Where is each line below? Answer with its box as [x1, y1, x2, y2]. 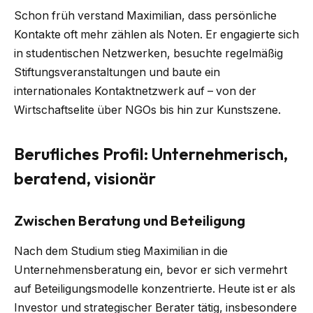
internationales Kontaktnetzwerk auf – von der [14, 84, 256, 98]
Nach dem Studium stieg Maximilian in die [14, 244, 228, 258]
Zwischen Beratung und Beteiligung [14, 211, 245, 229]
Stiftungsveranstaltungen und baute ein [14, 65, 220, 79]
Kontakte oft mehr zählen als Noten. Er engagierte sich [14, 27, 299, 41]
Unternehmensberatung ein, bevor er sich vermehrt [14, 263, 287, 277]
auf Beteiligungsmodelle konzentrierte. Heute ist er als [14, 282, 296, 296]
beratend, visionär [14, 167, 156, 189]
